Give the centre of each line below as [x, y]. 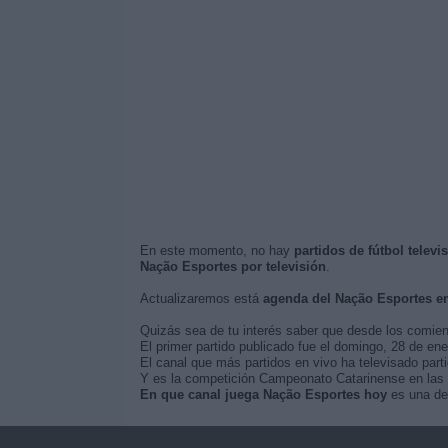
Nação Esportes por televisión [232, 266]
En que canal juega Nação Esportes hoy [263, 394]
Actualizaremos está [201, 298]
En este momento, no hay [216, 250]
